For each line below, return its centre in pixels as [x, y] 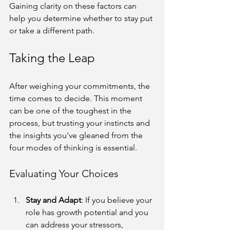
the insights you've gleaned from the [77, 135]
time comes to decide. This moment [77, 98]
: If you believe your [118, 200]
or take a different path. [52, 30]
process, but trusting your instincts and [81, 123]
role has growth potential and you [88, 212]
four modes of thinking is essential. [73, 147]
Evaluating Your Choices [64, 173]
